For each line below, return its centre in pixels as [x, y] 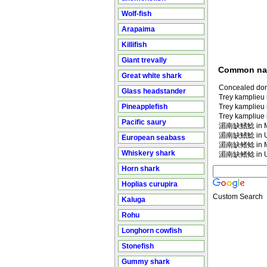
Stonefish [138, 246]
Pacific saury [144, 122]
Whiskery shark [148, 153]
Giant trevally [144, 60]
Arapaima [138, 29]
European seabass [153, 138]
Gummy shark [146, 262]
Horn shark [141, 169]
